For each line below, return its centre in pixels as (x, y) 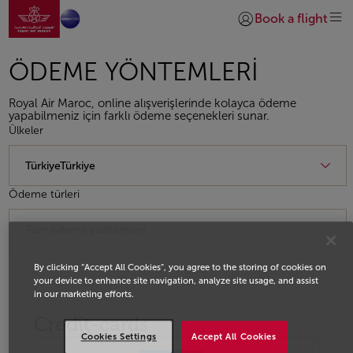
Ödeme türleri (44, 195)
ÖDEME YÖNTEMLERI (133, 72)
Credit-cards (91, 325)
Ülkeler (26, 131)
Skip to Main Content (59, 14)
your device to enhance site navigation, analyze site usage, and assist (176, 280)
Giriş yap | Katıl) (279, 26)
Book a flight (292, 18)
